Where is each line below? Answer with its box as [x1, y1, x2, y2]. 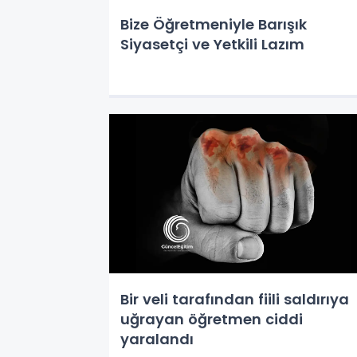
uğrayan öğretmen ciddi [120, 309, 303, 329]
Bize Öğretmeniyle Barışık [120, 14, 307, 34]
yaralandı [120, 329, 194, 349]
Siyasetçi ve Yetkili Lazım [120, 34, 304, 54]
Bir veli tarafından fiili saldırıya [120, 289, 349, 309]
